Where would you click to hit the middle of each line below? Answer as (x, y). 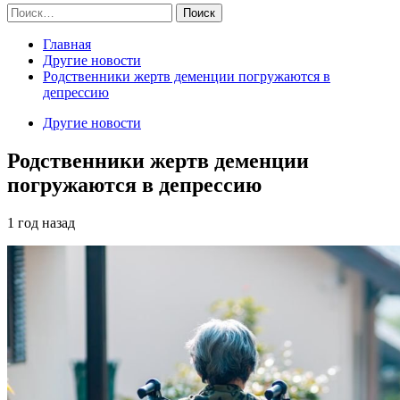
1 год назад (41, 222)
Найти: (28, 10)
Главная (67, 44)
